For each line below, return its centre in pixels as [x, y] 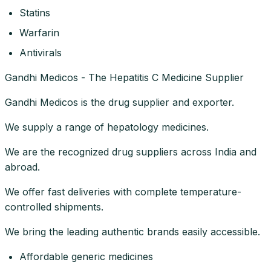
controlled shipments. [54, 207]
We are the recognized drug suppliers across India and [131, 152]
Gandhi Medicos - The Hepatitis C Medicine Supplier [124, 77]
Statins [35, 12]
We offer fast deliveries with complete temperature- [123, 191]
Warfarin [39, 32]
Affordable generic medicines [86, 256]
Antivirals [41, 52]
